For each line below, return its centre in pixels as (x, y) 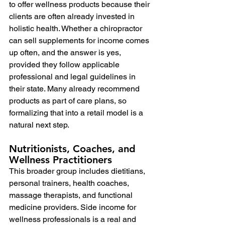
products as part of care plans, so (69, 100)
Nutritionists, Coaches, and (74, 148)
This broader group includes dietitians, (78, 171)
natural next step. (39, 125)
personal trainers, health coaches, (70, 183)
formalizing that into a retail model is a (77, 113)
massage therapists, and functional (72, 195)
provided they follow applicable (65, 64)
